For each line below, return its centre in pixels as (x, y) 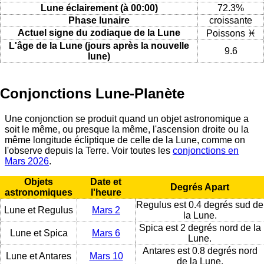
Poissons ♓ (231, 33)
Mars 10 (106, 256)
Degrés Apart (199, 187)
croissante (231, 20)
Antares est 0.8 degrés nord (200, 250)
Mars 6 (106, 233)
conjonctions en (206, 150)
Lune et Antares (39, 256)
